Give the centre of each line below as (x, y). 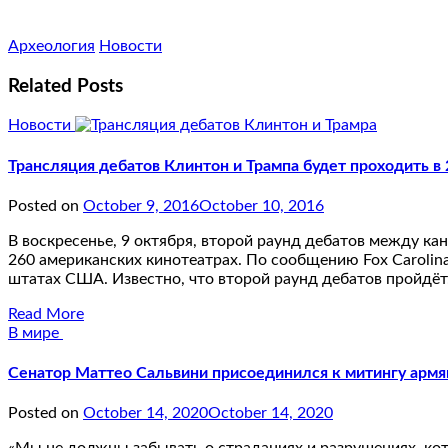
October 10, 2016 (261, 205)
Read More (46, 313)
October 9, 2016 (141, 205)
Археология (51, 45)
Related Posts (65, 86)
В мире (35, 332)
